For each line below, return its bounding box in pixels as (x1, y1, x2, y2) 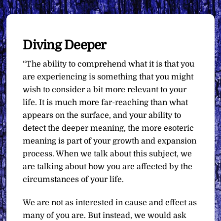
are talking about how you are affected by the (23, 162, 193, 172)
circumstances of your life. (23, 175, 124, 184)
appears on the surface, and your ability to (23, 111, 182, 120)
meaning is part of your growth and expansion (23, 137, 197, 146)
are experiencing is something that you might (23, 73, 194, 82)
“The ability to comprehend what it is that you (23, 60, 195, 69)
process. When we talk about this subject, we (23, 149, 192, 159)
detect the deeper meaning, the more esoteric (23, 124, 194, 133)
